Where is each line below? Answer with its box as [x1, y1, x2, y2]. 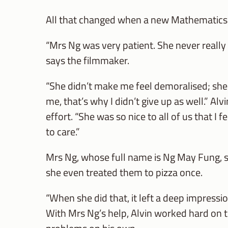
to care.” [46, 124, 80, 140]
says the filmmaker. [46, 52, 129, 69]
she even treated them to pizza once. [46, 164, 203, 181]
